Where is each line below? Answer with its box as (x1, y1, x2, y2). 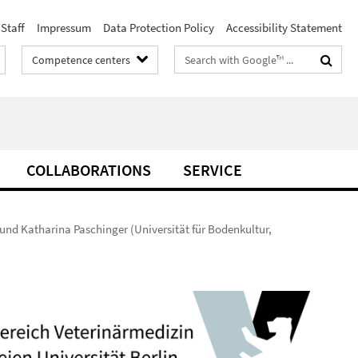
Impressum (37, 20, 91, 35)
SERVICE (183, 160, 242, 180)
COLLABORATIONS (26, 160, 151, 180)
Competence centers (32, 53, 130, 67)
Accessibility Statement (226, 20, 342, 35)
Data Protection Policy (103, 20, 214, 35)
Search (175, 49, 209, 64)
